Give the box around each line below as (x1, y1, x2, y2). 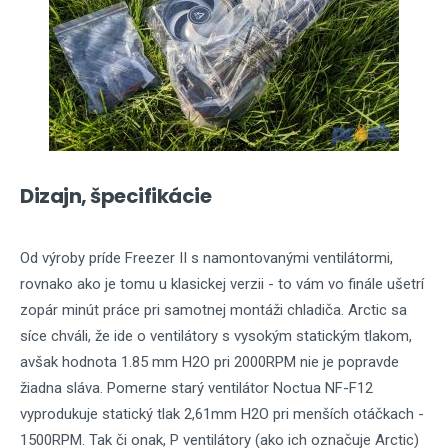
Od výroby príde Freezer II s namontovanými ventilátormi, (20, 249, 393, 267)
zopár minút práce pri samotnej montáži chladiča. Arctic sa (20, 301, 407, 319)
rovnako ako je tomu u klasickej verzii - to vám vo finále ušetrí (20, 275, 424, 293)
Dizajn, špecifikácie (20, 182, 211, 210)
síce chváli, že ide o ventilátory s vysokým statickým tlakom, (20, 327, 412, 345)
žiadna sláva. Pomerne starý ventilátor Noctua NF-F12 (20, 379, 373, 397)
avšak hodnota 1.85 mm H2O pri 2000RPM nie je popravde (20, 353, 399, 371)
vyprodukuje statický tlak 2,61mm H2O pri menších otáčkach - (20, 405, 424, 423)
